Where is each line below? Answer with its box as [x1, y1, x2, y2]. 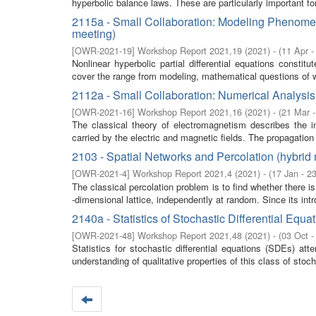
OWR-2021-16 [75, 105, 132, 119]
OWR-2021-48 [75, 229, 132, 242]
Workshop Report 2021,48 [138, 229, 242, 242]
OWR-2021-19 [75, 44, 132, 57]
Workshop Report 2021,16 [138, 105, 242, 119]
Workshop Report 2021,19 [138, 44, 242, 57]
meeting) [72, 25, 116, 42]
